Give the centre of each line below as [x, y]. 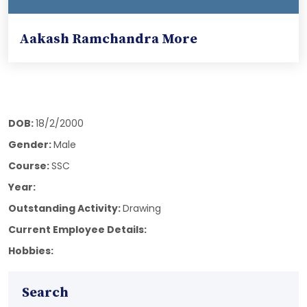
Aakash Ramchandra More [108, 40]
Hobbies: [31, 251]
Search [45, 293]
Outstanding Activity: [65, 209]
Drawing [142, 209]
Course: [30, 166]
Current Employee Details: [77, 230]
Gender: [31, 145]
